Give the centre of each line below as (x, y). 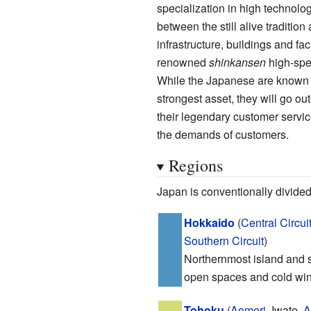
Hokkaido (209, 222)
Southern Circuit (224, 240)
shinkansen (237, 62)
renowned (183, 62)
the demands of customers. (222, 134)
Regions (195, 165)
